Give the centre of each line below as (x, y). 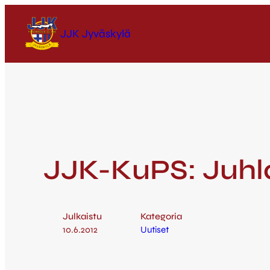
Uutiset (155, 230)
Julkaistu (82, 217)
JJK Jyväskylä (96, 33)
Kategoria (161, 217)
